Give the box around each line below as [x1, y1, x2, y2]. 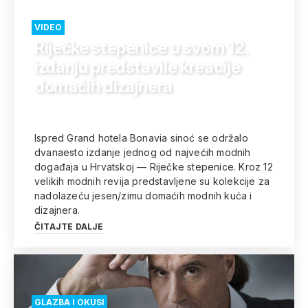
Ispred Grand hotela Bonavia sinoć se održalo [34, 132, 248, 144]
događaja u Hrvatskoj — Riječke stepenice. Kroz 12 [34, 161, 273, 173]
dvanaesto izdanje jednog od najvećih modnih [34, 146, 251, 158]
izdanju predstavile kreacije [34, 57, 241, 77]
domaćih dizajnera [34, 76, 173, 96]
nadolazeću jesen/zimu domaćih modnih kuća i [34, 190, 252, 201]
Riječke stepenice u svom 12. [34, 38, 248, 58]
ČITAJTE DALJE [34, 221, 104, 232]
